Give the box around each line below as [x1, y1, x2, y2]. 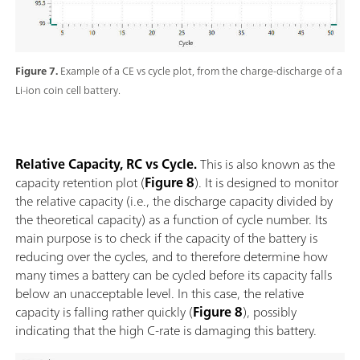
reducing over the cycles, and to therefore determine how [15, 245, 328, 268]
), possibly [243, 301, 297, 324]
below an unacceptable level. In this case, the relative [15, 282, 304, 305]
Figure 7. [15, 62, 60, 81]
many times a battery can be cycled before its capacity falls [15, 264, 332, 287]
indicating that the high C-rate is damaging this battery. [15, 319, 320, 342]
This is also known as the [200, 153, 335, 176]
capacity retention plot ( [15, 171, 145, 194]
